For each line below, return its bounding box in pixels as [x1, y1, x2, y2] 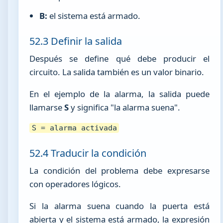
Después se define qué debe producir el [29, 53, 210, 65]
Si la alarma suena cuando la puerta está [29, 200, 210, 212]
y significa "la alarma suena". [69, 102, 181, 113]
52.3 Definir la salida [29, 34, 122, 48]
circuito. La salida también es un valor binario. [29, 66, 205, 78]
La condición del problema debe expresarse [29, 165, 210, 177]
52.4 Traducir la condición [29, 146, 147, 160]
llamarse [29, 102, 65, 113]
